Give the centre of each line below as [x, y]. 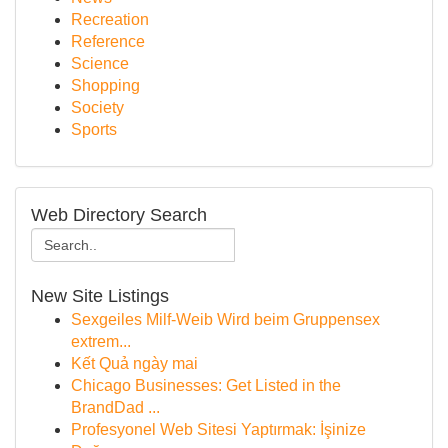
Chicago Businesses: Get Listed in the [206, 385]
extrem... [101, 341]
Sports [94, 129]
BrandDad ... [115, 407]
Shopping [105, 85]
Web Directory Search [119, 215]
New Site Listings [100, 296]
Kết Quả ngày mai [134, 363]
